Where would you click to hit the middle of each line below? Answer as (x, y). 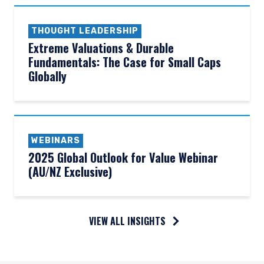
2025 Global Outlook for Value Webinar (123, 157)
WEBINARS (56, 141)
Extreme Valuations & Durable (101, 48)
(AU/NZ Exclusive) (70, 171)
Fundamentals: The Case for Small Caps (125, 62)
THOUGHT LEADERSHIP (85, 31)
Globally (47, 76)
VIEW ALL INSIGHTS (127, 221)
